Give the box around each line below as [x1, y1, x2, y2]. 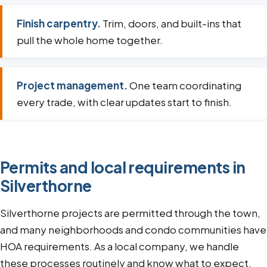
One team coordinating [128, 79, 241, 92]
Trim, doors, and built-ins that [101, 17, 241, 30]
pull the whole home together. [17, 33, 163, 47]
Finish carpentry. [17, 17, 101, 30]
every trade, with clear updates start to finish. [17, 95, 232, 109]
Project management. [17, 79, 128, 92]
